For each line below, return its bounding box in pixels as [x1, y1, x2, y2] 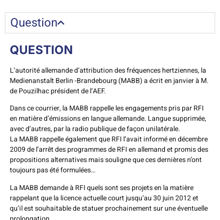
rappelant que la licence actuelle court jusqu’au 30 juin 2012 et [10, 192, 198, 203]
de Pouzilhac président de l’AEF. [10, 85, 106, 96]
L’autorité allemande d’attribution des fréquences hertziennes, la [10, 65, 206, 76]
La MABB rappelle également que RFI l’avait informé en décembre [10, 134, 208, 145]
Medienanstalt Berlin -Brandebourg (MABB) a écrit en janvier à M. [10, 75, 209, 86]
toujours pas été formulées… [10, 165, 95, 176]
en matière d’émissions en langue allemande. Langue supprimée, [10, 113, 206, 124]
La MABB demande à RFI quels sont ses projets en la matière [10, 182, 193, 193]
